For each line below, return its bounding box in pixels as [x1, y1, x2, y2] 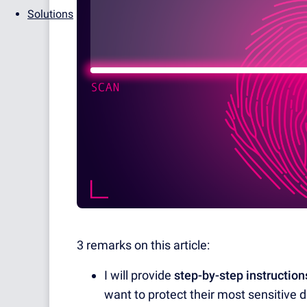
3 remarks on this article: [77, 238, 210, 253]
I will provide [104, 268, 174, 283]
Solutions [27, 8, 73, 21]
